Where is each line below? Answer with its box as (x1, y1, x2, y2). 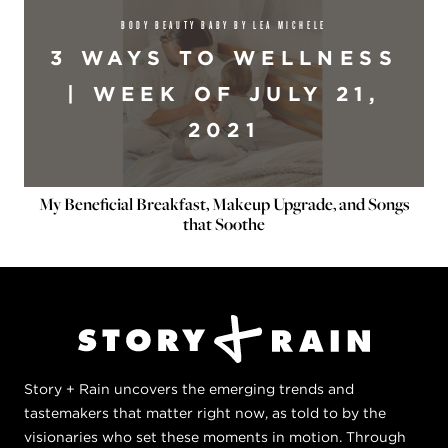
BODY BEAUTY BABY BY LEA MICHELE (121, 16, 327, 32)
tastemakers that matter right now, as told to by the (24, 404, 386, 421)
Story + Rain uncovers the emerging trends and (24, 380, 354, 397)
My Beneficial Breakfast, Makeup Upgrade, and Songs (38, 191, 410, 216)
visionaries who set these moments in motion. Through (24, 428, 406, 445)
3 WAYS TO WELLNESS (49, 45, 399, 70)
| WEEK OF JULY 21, (66, 81, 382, 106)
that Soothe (183, 211, 265, 236)
